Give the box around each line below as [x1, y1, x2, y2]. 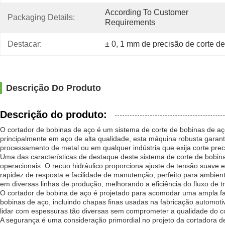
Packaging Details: [8, 13, 75, 22]
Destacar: [8, 40, 42, 48]
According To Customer [105, 8, 188, 17]
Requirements [105, 18, 155, 27]
